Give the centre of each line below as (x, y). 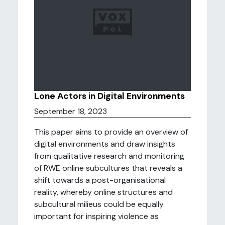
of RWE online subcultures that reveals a (108, 168)
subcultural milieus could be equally (99, 204)
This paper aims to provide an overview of (111, 132)
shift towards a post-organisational (100, 180)
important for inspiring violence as (96, 216)
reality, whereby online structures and (103, 192)
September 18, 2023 (71, 111)
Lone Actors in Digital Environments (109, 96)
